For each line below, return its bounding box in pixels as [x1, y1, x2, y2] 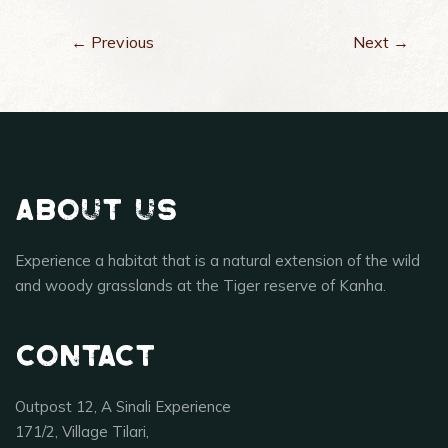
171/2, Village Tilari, [15, 421, 149, 441]
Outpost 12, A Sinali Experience [15, 396, 231, 416]
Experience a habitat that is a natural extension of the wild [15, 250, 420, 270]
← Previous [71, 31, 154, 52]
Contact [15, 343, 156, 368]
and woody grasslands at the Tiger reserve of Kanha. [15, 275, 386, 295]
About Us [15, 197, 178, 222]
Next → [353, 31, 409, 52]
